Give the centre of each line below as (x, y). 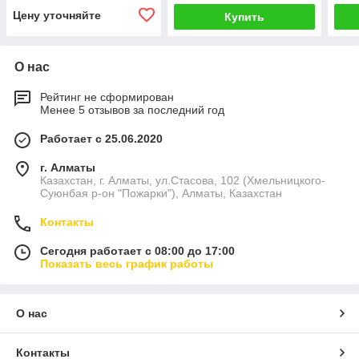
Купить (244, 17)
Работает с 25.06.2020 (101, 139)
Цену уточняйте (57, 16)
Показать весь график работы (127, 264)
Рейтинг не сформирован (107, 97)
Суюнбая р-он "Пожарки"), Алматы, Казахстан (161, 194)
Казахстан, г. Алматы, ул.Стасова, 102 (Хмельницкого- (183, 181)
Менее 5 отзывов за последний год (132, 110)
